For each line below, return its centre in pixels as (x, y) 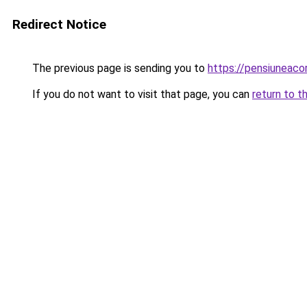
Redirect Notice (59, 24)
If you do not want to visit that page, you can (141, 94)
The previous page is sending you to (119, 68)
